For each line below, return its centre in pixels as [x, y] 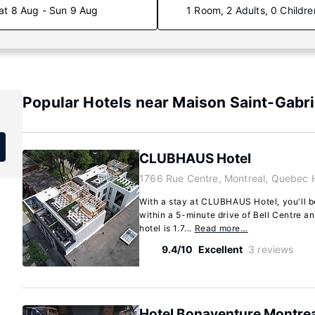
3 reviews [271, 249]
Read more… [221, 228]
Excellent [220, 249]
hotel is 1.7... [167, 228]
